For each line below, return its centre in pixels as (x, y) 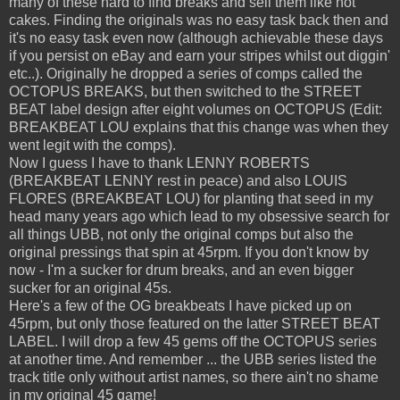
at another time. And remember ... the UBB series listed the (193, 360)
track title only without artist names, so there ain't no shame (194, 378)
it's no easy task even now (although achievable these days (196, 38)
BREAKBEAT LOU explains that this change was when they (199, 128)
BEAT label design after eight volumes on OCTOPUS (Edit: (196, 110)
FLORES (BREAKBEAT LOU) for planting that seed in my (191, 199)
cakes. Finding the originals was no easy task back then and (199, 21)
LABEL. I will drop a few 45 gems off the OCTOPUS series (193, 342)
